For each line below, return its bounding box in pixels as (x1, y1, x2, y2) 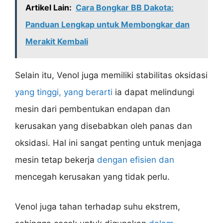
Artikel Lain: (25, 2, 72, 13)
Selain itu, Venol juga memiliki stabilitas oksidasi (15, 70, 208, 81)
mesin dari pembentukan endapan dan (15, 104, 170, 114)
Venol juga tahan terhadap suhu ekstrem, (15, 201, 180, 212)
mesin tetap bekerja (15, 155, 97, 165)
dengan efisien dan (97, 155, 174, 165)
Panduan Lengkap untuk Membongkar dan (25, 19, 190, 30)
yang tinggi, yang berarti (15, 87, 112, 98)
